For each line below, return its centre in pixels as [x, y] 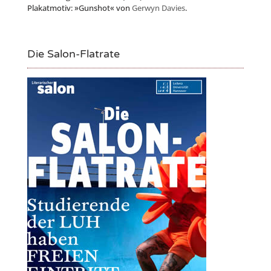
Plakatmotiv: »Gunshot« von [79, 8]
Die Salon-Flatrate [73, 54]
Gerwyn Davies [158, 8]
